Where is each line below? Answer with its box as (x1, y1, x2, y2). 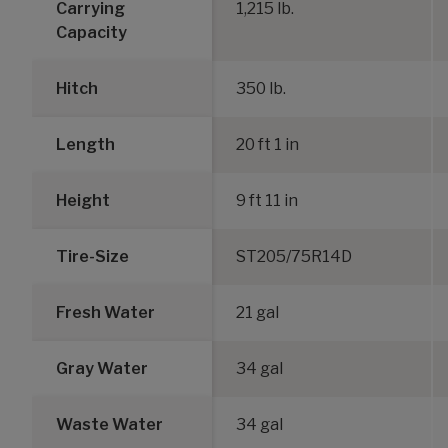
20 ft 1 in (236, 134, 299, 154)
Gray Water (56, 358, 148, 378)
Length (56, 134, 115, 154)
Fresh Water (56, 302, 155, 322)
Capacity (56, 22, 127, 42)
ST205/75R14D (236, 246, 352, 266)
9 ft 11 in (236, 190, 298, 210)
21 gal (236, 302, 279, 322)
